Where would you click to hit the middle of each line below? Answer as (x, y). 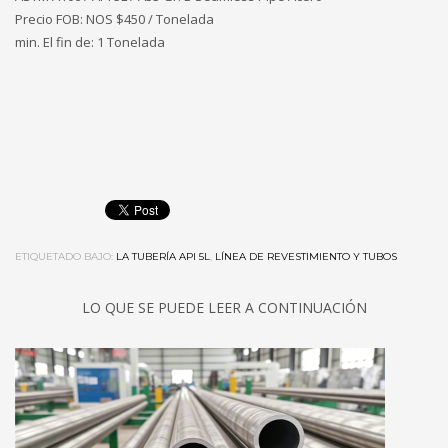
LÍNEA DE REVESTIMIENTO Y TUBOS (306, 257)
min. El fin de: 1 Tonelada (90, 42)
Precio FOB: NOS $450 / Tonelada (114, 19)
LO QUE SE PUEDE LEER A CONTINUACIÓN (224, 308)
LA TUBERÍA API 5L (163, 257)
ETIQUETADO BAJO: (64, 257)
